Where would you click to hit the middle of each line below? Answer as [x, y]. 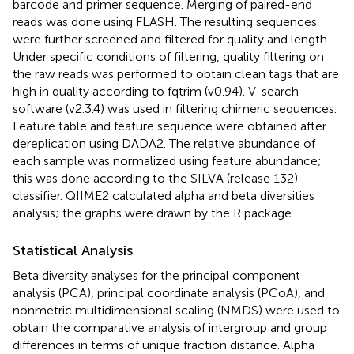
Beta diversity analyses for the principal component [156, 275]
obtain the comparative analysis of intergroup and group [170, 327]
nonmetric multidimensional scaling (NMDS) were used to [176, 310]
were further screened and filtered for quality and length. [171, 39]
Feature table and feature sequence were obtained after [169, 126]
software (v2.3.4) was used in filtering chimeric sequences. [175, 108]
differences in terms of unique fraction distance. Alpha [164, 345]
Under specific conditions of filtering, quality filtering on [168, 56]
